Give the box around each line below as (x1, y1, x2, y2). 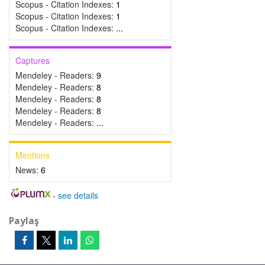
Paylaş (9, 214, 39, 227)
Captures (15, 54, 50, 66)
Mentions (15, 149, 50, 161)
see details (57, 189, 98, 201)
